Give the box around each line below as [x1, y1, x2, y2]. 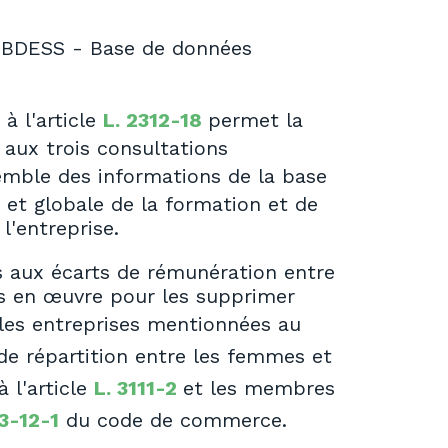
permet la [208, 108, 303, 133]
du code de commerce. [59, 408, 287, 433]
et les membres [183, 376, 335, 401]
